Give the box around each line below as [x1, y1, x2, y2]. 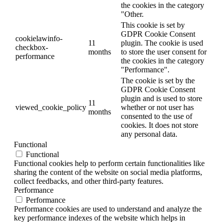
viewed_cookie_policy [15, 103, 86, 112]
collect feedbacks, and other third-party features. [14, 177, 164, 186]
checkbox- [15, 43, 48, 52]
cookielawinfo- [15, 34, 62, 43]
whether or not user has [121, 103, 194, 112]
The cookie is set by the [121, 76, 195, 85]
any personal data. [121, 130, 177, 139]
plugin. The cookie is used [121, 39, 203, 48]
